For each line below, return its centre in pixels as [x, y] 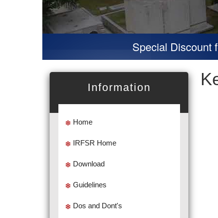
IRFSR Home [94, 143]
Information [119, 87]
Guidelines [90, 185]
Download [89, 164]
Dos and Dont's [97, 206]
